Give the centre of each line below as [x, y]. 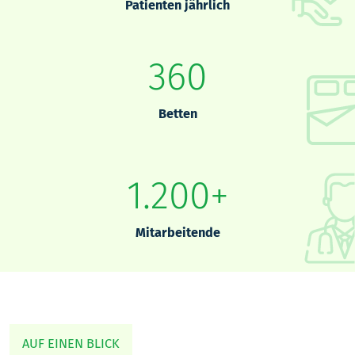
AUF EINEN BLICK [71, 343]
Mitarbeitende [177, 232]
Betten [177, 113]
